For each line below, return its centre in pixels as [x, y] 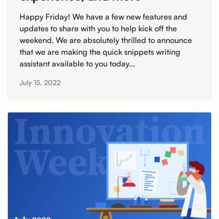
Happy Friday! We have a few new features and [103, 16]
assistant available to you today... [77, 63]
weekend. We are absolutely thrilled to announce [106, 40]
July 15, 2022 [40, 83]
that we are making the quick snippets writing [100, 52]
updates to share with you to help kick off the [98, 28]
